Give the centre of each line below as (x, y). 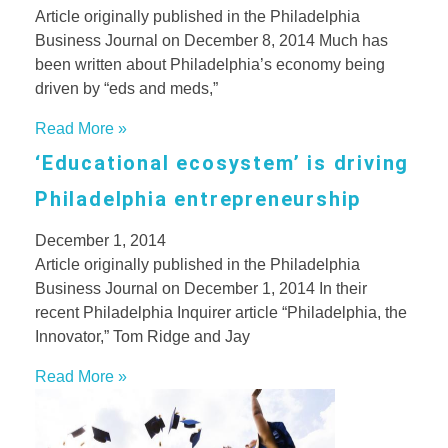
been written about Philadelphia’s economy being (210, 64)
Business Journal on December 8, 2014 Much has (211, 40)
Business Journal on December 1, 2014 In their (201, 288)
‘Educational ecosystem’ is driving (222, 162)
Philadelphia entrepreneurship (198, 198)
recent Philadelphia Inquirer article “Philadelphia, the (221, 312)
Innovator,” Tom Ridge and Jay (142, 336)
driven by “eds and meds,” (126, 88)
